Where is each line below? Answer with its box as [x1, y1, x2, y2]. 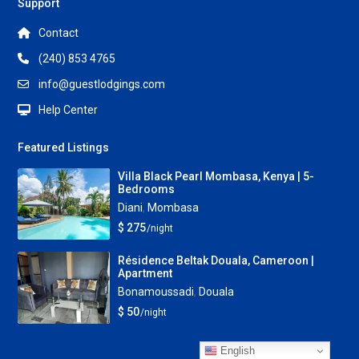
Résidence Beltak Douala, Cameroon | [117, 254, 314, 268]
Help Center [38, 103, 99, 116]
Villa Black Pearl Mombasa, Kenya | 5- [117, 170, 314, 184]
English [217, 344, 256, 357]
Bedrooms [117, 183, 175, 196]
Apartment [117, 267, 172, 280]
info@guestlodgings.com [38, 77, 166, 91]
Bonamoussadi [117, 285, 194, 299]
